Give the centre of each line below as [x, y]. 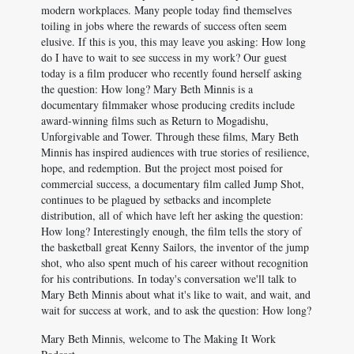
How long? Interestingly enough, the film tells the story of [171, 231]
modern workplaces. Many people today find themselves [166, 10]
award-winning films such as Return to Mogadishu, [155, 121]
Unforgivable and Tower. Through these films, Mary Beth [170, 136]
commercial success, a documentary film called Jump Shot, [173, 184]
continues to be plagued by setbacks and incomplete [156, 200]
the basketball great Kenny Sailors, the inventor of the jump [175, 247]
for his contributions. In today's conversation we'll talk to [169, 279]
